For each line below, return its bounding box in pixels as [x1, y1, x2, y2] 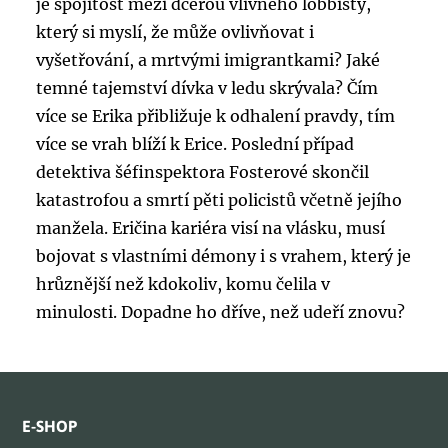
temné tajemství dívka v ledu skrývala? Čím [35, 77, 378, 98]
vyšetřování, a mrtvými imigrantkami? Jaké [35, 49, 380, 70]
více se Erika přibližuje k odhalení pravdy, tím [35, 105, 395, 126]
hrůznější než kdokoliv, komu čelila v [35, 273, 330, 294]
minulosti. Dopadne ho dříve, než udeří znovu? [35, 301, 405, 322]
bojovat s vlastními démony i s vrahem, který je [35, 245, 411, 266]
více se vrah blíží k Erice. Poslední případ [35, 133, 354, 154]
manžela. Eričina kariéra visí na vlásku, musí [35, 217, 385, 238]
